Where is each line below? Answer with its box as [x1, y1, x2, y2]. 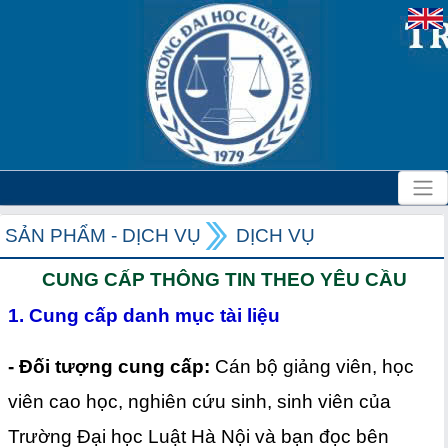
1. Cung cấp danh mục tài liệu [8, 305, 280, 326]
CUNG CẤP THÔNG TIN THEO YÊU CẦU [42, 269, 407, 290]
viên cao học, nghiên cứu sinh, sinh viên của [8, 391, 391, 412]
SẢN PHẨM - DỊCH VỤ [5, 225, 201, 246]
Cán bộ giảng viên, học [215, 356, 414, 377]
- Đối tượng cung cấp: [8, 356, 215, 377]
